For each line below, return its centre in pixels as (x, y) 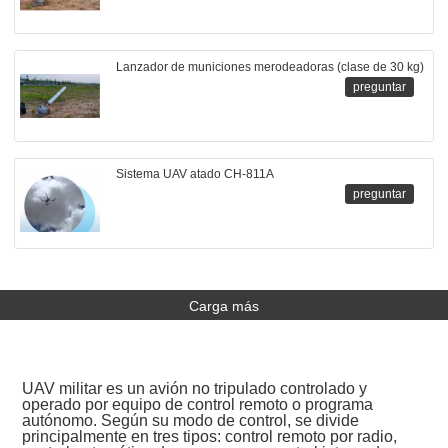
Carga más (224, 306)
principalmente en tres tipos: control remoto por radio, (210, 437)
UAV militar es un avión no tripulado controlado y (195, 389)
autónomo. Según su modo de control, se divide (191, 421)
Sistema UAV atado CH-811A (194, 174)
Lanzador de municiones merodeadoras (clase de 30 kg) (269, 66)
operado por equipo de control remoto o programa (198, 405)
